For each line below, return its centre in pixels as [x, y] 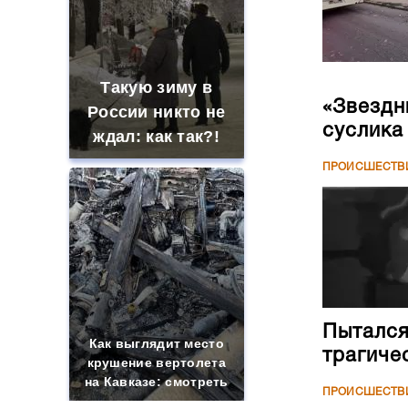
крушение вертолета [156, 362]
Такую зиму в [157, 87]
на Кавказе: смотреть [156, 382]
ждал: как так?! [156, 137]
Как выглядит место [156, 343]
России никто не [156, 112]
